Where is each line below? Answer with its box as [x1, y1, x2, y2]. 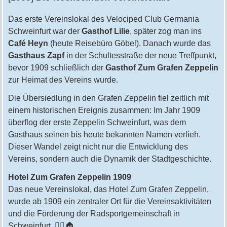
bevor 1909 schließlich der [8, 63, 105, 72]
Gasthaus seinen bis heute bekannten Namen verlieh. [8, 130, 201, 139]
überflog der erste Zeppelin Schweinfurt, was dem [8, 118, 186, 127]
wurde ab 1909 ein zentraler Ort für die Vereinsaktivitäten [8, 197, 211, 206]
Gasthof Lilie [81, 27, 130, 35]
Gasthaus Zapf [8, 51, 64, 60]
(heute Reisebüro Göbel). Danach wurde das [48, 39, 211, 48]
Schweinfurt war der [8, 27, 82, 35]
